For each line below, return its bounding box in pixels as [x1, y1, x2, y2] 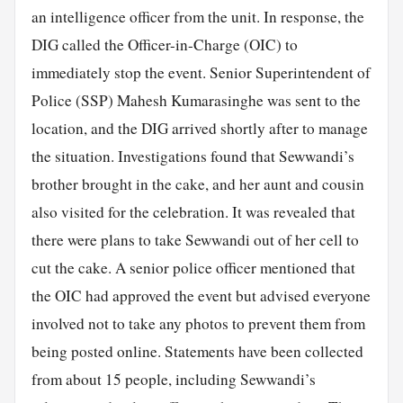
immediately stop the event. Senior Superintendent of [31, 62, 371, 84]
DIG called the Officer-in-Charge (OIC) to [31, 34, 298, 56]
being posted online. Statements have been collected [31, 341, 363, 363]
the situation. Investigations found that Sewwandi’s [31, 146, 354, 167]
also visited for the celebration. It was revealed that [31, 201, 355, 223]
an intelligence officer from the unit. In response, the [31, 6, 364, 28]
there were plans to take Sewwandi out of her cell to [31, 229, 359, 251]
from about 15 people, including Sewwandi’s [31, 369, 316, 390]
